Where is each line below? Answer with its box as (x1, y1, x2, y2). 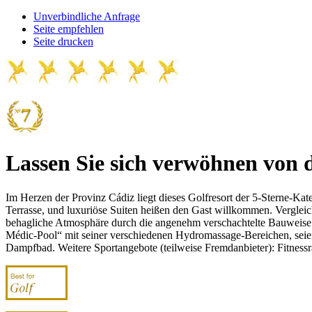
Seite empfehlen (33, 23, 104, 35)
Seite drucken (33, 36, 93, 47)
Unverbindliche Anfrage (33, 10, 140, 22)
